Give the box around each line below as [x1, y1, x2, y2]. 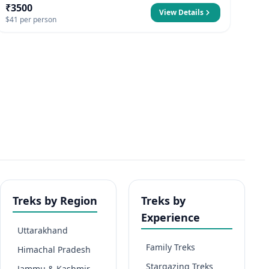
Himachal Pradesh [17, 244, 91, 255]
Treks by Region [13, 193, 97, 208]
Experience [141, 210, 200, 225]
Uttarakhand [17, 225, 68, 236]
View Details [159, 7, 204, 17]
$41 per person [5, 14, 56, 25]
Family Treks [146, 241, 195, 253]
